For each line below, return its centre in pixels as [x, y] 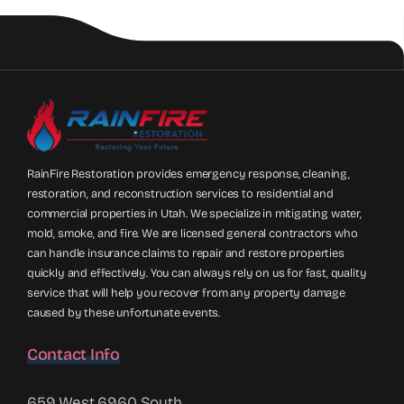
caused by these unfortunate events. [124, 313]
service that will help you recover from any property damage [186, 294]
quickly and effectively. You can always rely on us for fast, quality [197, 274]
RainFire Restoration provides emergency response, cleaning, [188, 174]
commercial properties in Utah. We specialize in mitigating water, [194, 214]
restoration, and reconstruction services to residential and [180, 194]
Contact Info [73, 355]
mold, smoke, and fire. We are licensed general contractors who [193, 234]
